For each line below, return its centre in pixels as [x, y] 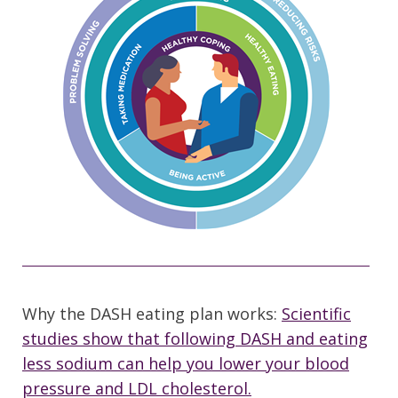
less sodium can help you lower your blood [186, 364]
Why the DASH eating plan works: [152, 314]
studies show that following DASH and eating [195, 339]
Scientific [316, 314]
